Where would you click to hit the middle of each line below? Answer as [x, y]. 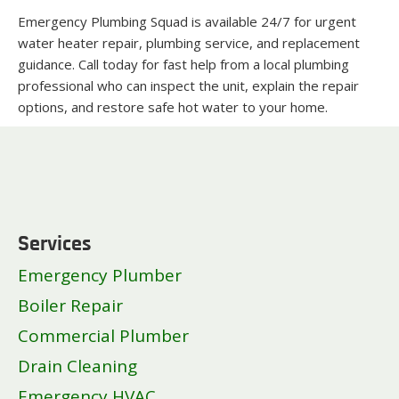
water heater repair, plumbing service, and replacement [189, 42]
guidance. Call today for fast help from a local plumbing [183, 64]
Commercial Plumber [103, 335]
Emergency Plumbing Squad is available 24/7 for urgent [187, 21]
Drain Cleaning [77, 366]
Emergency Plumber [100, 275]
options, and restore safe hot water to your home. [173, 106]
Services [55, 244]
